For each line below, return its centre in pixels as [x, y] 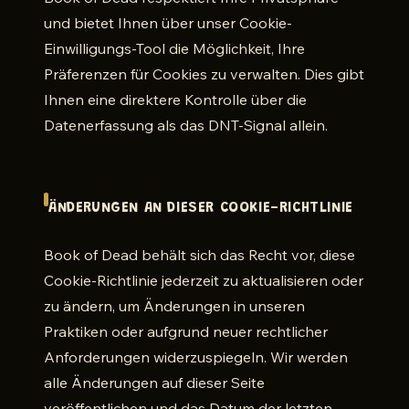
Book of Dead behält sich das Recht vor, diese [199, 255]
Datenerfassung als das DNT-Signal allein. [186, 125]
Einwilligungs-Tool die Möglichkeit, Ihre [174, 48]
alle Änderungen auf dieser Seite [154, 383]
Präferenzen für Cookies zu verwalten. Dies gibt [204, 74]
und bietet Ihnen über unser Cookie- [168, 23]
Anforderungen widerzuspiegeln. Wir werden [196, 357]
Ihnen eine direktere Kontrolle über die [175, 100]
